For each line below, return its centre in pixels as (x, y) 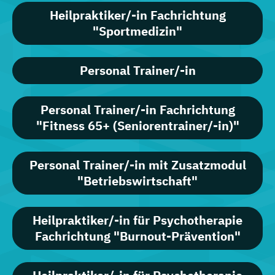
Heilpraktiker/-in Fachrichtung (137, 15)
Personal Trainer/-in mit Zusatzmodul (137, 165)
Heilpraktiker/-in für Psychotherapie (137, 220)
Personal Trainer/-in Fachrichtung (137, 110)
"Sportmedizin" (137, 31)
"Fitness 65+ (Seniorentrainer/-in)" (137, 126)
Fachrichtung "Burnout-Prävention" (137, 236)
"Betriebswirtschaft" (137, 181)
